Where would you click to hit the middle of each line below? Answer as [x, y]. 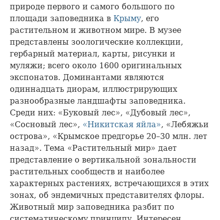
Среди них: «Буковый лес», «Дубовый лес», [100, 112]
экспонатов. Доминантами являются [87, 77]
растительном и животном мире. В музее [96, 30]
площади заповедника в [62, 18]
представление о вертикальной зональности [103, 160]
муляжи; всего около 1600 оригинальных [96, 65]
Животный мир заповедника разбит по [92, 207]
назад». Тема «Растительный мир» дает [93, 148]
